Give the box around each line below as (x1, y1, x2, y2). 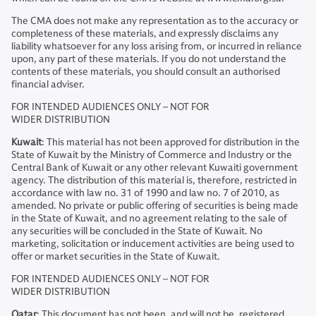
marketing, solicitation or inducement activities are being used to (11, 238, 294, 250)
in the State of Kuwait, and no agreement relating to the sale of (11, 212, 287, 225)
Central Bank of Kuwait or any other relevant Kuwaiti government (11, 162, 298, 174)
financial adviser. (11, 78, 85, 91)
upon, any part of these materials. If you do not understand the (11, 53, 286, 66)
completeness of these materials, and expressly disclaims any (11, 28, 279, 40)
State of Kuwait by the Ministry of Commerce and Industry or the (11, 149, 292, 162)
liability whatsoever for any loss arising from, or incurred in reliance (11, 40, 302, 53)
